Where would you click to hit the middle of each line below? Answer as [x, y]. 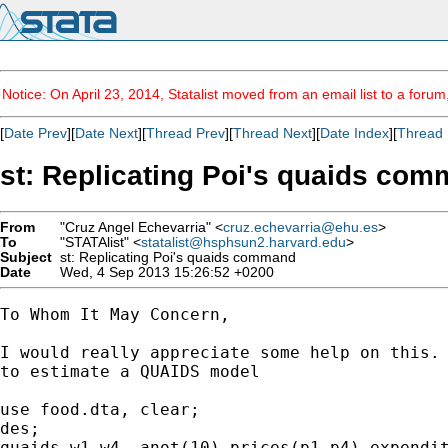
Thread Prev [185, 133]
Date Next [106, 133]
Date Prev [35, 133]
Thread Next [272, 133]
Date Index [354, 133]
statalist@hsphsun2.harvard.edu [243, 242]
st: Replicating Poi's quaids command [174, 257]
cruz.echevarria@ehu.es [300, 227]
